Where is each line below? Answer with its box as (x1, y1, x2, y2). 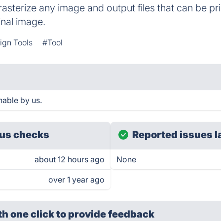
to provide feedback (56, 208, 155, 220)
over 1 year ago (48, 175, 105, 184)
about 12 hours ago (35, 154, 105, 164)
